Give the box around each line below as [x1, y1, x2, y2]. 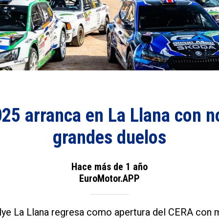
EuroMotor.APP [79, 172, 140, 184]
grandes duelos [53, 127, 166, 149]
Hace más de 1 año [71, 160, 148, 173]
